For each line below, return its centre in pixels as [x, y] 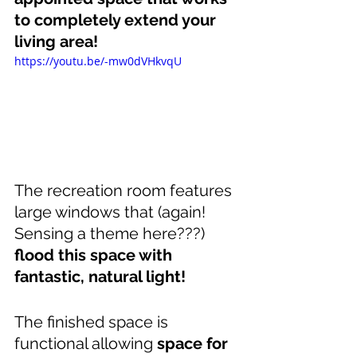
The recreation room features [125, 190]
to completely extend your [117, 20]
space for [194, 343]
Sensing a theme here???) [112, 233]
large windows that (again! [112, 212]
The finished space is [93, 322]
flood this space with [95, 255]
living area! [56, 42]
